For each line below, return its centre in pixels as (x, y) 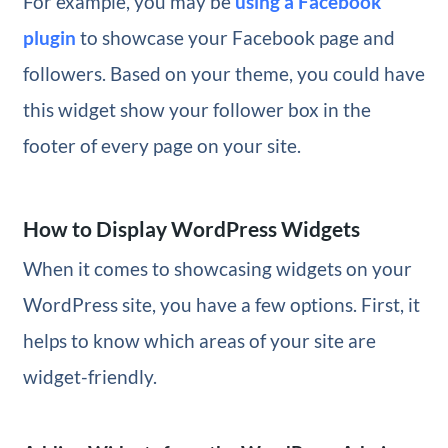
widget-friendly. (89, 376)
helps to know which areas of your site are (199, 340)
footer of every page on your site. (161, 145)
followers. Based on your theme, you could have (223, 73)
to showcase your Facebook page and (235, 37)
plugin (49, 37)
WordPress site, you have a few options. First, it (221, 304)
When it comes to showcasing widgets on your (217, 268)
